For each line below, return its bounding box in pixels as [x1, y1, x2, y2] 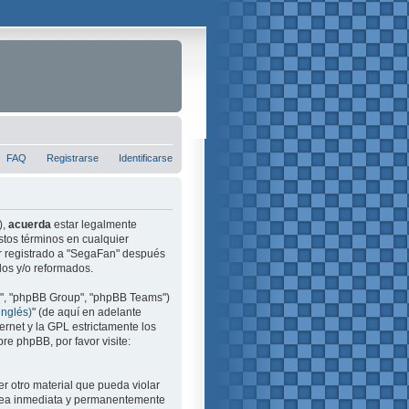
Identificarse [119, 152, 173, 163]
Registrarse [47, 152, 99, 163]
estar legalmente [51, 217, 137, 231]
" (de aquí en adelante [32, 305, 142, 319]
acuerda [8, 217, 51, 231]
